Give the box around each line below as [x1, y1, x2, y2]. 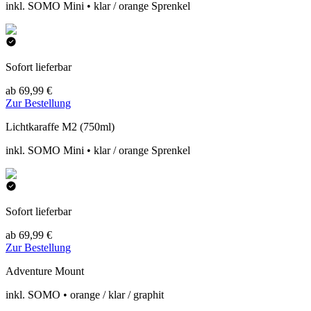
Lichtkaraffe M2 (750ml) [6, 121, 115, 133]
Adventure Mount [6, 265, 84, 277]
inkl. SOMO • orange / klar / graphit [6, 289, 164, 301]
